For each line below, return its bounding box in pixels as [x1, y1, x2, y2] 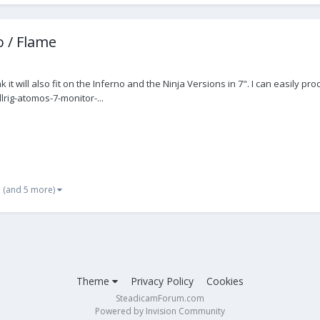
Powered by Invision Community [95, 304, 225, 317]
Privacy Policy [131, 274, 194, 288]
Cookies [206, 274, 244, 288]
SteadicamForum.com [116, 291, 204, 304]
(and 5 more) [3, 183, 57, 196]
